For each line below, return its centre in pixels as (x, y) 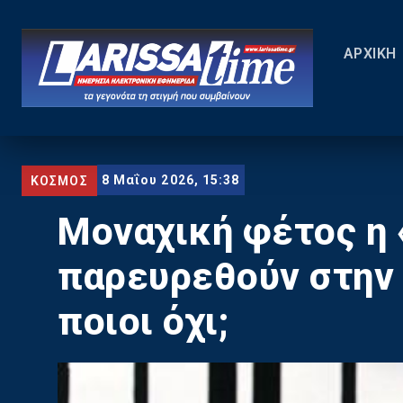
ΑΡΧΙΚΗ (370, 54)
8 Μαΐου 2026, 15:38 (170, 180)
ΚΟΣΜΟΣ (59, 180)
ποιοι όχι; (143, 322)
